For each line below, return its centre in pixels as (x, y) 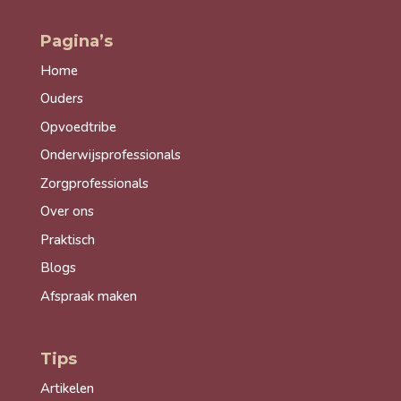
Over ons (67, 212)
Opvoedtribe (78, 127)
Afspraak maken (88, 296)
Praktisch (67, 239)
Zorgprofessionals (94, 183)
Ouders (61, 99)
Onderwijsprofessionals (110, 155)
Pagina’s (76, 41)
